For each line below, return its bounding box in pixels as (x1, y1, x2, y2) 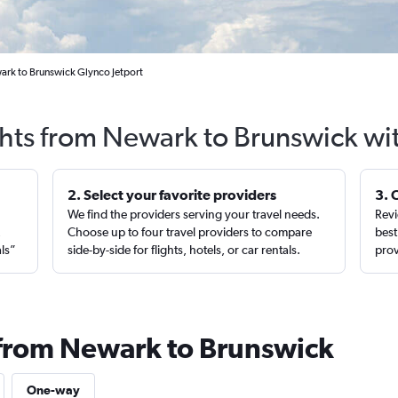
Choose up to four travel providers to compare (68, 225, 313, 239)
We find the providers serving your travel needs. (68, 207, 321, 221)
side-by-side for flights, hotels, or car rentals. (68, 243, 301, 257)
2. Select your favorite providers (68, 187, 277, 203)
